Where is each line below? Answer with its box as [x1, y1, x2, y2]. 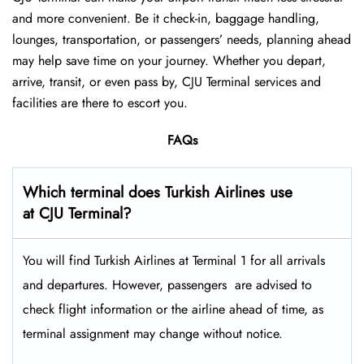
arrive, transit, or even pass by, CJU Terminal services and [12, 72, 321, 92]
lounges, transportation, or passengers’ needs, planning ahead [12, 30, 351, 50]
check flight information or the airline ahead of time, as [23, 300, 323, 319]
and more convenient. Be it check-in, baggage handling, [12, 9, 319, 28]
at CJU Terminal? [23, 202, 132, 225]
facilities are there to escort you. [12, 93, 188, 113]
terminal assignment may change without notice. [23, 324, 283, 344]
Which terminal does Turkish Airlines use [23, 181, 292, 204]
